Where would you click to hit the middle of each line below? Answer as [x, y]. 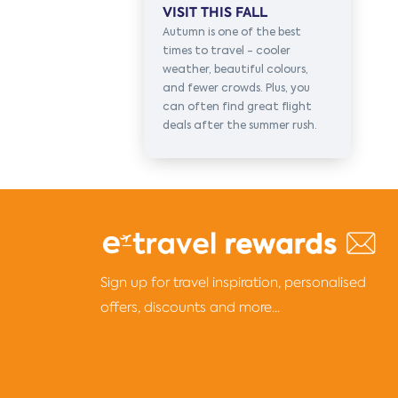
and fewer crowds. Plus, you [236, 88]
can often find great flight [237, 107]
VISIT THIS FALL [215, 12]
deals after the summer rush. [240, 125]
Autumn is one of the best [232, 32]
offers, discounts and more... [191, 306]
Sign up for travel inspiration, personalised [234, 282]
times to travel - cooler [227, 51]
